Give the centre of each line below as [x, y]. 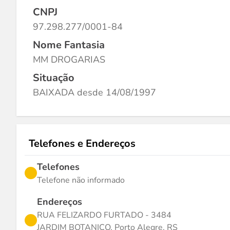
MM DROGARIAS [69, 60]
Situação [54, 78]
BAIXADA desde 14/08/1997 [94, 92]
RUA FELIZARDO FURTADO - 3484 [104, 215]
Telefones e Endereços [82, 143]
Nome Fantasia [69, 45]
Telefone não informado [81, 180]
